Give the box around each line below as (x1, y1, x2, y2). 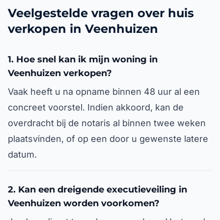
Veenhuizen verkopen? (8, 68, 112, 79)
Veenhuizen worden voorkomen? (8, 198, 160, 209)
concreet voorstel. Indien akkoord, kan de (8, 102, 184, 112)
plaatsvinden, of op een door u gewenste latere (8, 134, 208, 144)
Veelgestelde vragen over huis (8, 6, 194, 20)
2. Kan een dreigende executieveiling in (8, 184, 187, 195)
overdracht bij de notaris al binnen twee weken (8, 118, 206, 128)
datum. (8, 149, 37, 160)
